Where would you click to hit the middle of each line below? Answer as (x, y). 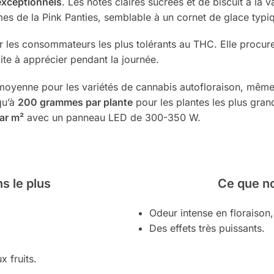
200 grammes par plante (75, 102)
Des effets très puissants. (207, 228)
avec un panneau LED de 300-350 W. (112, 117)
